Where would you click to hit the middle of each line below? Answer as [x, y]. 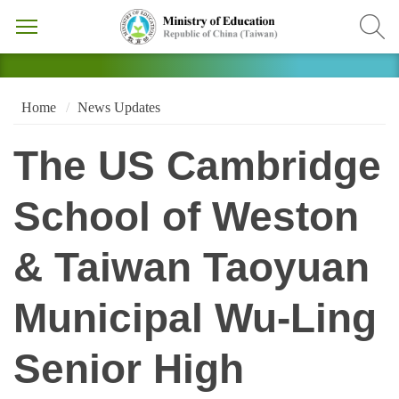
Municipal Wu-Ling [195, 319]
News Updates [118, 107]
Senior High [129, 370]
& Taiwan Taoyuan [191, 268]
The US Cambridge [197, 167]
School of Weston [186, 217]
